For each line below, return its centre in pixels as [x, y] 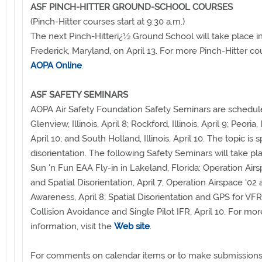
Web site [132, 226]
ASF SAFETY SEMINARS [79, 94]
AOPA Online [56, 65]
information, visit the [72, 226]
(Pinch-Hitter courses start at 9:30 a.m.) [108, 21]
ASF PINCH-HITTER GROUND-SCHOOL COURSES [132, 7]
